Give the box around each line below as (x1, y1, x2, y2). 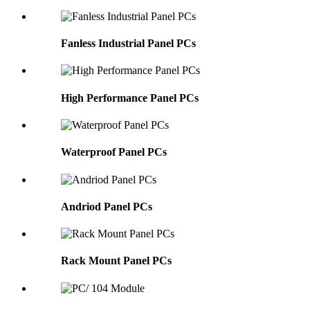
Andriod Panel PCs (61, 200, 152, 212)
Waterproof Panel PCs (61, 146, 167, 158)
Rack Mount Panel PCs (61, 255, 172, 267)
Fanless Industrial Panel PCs (61, 37, 196, 50)
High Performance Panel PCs (61, 91, 199, 104)
